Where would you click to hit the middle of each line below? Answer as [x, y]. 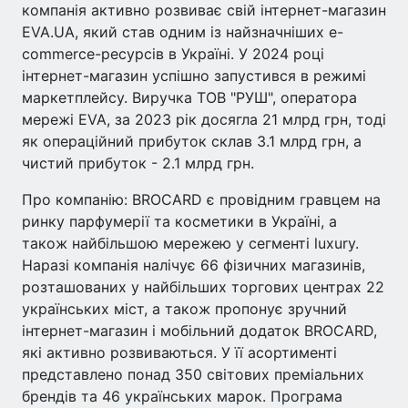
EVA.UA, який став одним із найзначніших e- [183, 32]
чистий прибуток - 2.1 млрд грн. [138, 163]
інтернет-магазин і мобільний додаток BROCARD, [199, 331]
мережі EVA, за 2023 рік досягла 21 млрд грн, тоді [204, 119]
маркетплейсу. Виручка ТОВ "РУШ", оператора [189, 97]
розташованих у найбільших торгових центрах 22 [203, 287]
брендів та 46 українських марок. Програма [182, 396]
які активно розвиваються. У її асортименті [179, 352]
